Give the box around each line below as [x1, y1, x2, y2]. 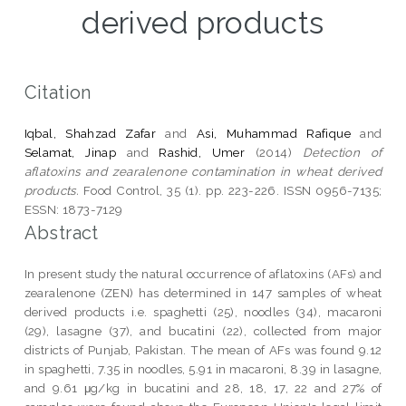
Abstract [24, 221, 99, 244]
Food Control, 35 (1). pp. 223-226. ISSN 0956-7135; [79, 182, 382, 198]
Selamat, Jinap [24, 144, 117, 159]
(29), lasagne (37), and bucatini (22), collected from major [24, 323, 382, 338]
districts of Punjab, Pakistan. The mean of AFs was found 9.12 [24, 342, 382, 357]
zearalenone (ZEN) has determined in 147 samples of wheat [24, 285, 382, 300]
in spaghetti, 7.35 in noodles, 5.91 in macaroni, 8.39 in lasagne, [24, 361, 382, 376]
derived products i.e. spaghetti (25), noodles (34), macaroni [24, 304, 382, 319]
